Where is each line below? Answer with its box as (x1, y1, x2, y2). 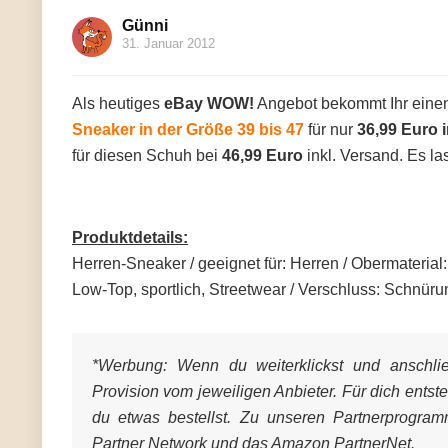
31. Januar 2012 (122, 36, 215, 51)
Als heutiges (72, 95, 164, 112)
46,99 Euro (222, 147, 303, 164)
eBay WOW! (164, 95, 254, 112)
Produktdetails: (72, 229, 188, 246)
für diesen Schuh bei (72, 147, 222, 164)
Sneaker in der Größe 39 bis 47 (72, 121, 304, 138)
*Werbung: (92, 357, 167, 374)
